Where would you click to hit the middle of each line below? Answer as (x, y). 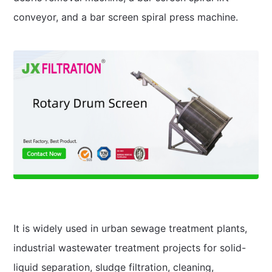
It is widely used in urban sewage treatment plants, (130, 228)
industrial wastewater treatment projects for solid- (129, 247)
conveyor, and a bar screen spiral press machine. (125, 17)
